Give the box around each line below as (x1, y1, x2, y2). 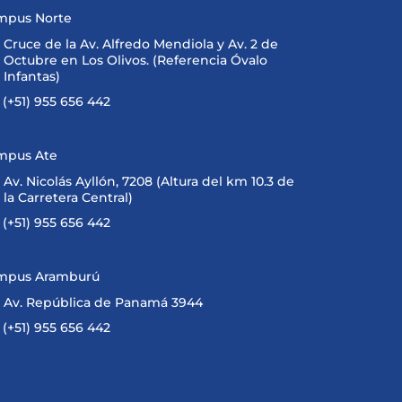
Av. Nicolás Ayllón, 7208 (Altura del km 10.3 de (3, 173, 294, 189)
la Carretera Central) (3, 189, 133, 205)
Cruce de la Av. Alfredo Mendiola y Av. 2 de (3, 36, 278, 52)
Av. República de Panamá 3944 (3, 294, 203, 310)
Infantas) (3, 68, 60, 84)
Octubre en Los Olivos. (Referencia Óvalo (3, 52, 267, 68)
